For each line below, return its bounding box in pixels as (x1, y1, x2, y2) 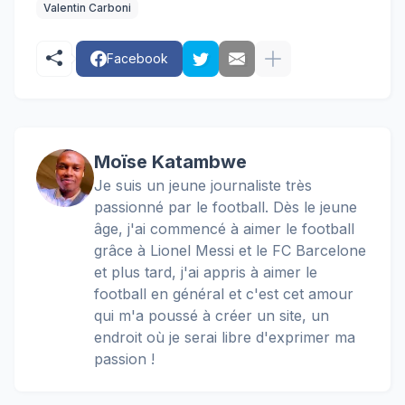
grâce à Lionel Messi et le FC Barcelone (94, 241, 366, 259)
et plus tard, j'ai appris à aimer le (94, 263, 317, 281)
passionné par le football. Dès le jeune (94, 198, 357, 216)
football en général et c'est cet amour (94, 285, 353, 303)
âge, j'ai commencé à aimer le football (94, 220, 354, 238)
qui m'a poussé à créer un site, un (94, 306, 329, 325)
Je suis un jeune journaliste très (94, 176, 312, 194)
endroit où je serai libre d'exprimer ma (94, 328, 355, 346)
